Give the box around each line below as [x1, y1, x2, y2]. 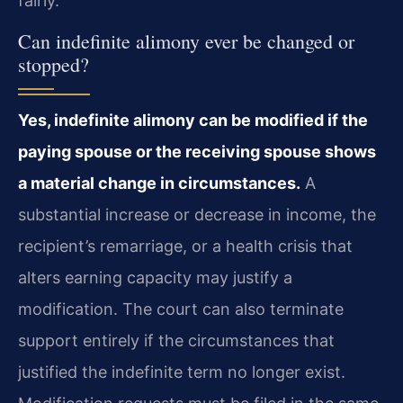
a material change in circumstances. [18, 173, 300, 193]
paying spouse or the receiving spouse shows [18, 141, 376, 161]
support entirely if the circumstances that [18, 330, 335, 350]
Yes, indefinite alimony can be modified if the [18, 110, 368, 130]
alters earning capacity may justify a [18, 267, 292, 287]
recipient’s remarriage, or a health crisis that [18, 236, 353, 255]
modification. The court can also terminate [18, 299, 344, 318]
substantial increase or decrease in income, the [18, 204, 376, 224]
